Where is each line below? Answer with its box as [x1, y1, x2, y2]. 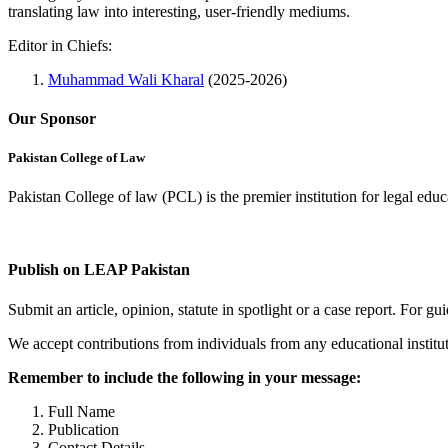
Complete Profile [8, 222, 115, 240]
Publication [48, 420, 119, 438]
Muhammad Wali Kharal [48, 70, 204, 88]
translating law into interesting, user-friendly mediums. [8, 2, 350, 20]
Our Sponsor [8, 109, 96, 127]
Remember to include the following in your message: [8, 368, 361, 386]
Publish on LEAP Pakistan [8, 261, 190, 279]
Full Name [48, 402, 115, 420]
